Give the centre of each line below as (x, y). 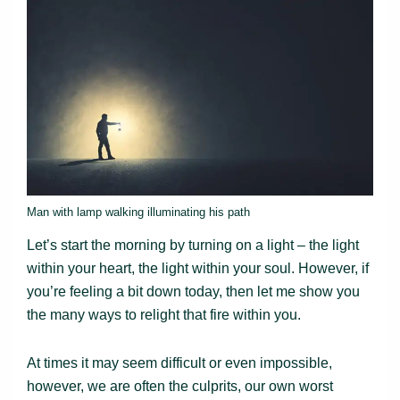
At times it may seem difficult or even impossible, (179, 362)
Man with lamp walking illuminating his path (138, 212)
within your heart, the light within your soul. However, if (198, 268)
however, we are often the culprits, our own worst (180, 386)
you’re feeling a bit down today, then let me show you (193, 291)
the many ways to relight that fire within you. (164, 314)
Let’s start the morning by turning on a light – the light (193, 245)
